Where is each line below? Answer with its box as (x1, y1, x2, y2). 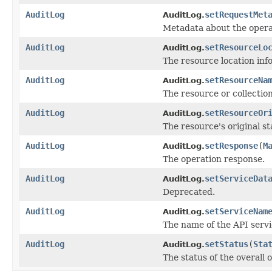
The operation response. (163, 154, 265, 164)
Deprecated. (163, 186, 215, 197)
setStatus (205, 239, 248, 249)
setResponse (205, 140, 258, 151)
